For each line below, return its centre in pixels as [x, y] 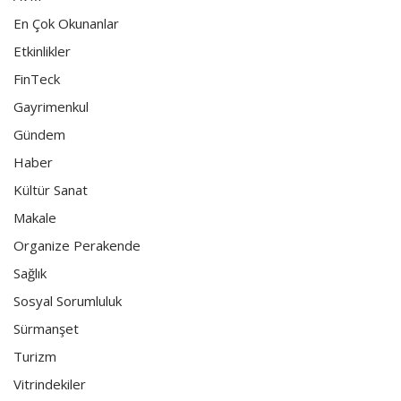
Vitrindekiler [50, 384]
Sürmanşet [46, 328]
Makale [35, 217]
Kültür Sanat [51, 189]
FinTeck [37, 78]
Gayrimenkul [51, 106]
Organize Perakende [77, 245]
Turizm [35, 356]
